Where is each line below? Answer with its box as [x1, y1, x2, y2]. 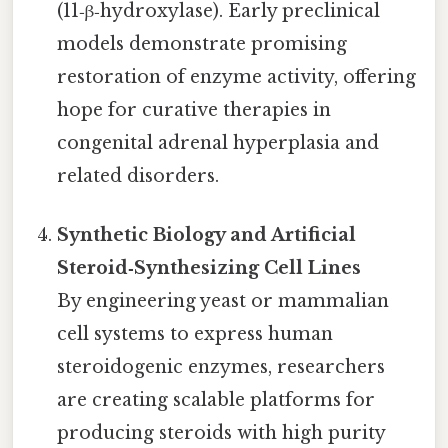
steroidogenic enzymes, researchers [57, 356, 386, 379]
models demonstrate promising [57, 33, 348, 56]
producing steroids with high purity [57, 422, 386, 445]
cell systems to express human [57, 323, 334, 346]
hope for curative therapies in [57, 99, 332, 122]
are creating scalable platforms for [57, 389, 376, 412]
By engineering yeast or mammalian [57, 290, 390, 313]
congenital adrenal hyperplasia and [57, 132, 380, 155]
